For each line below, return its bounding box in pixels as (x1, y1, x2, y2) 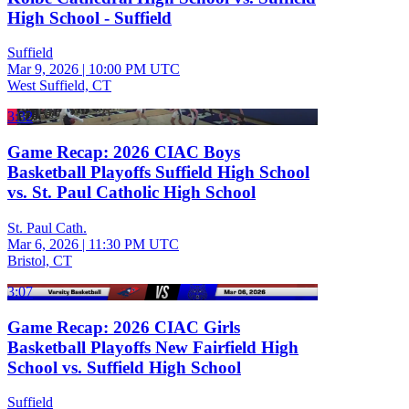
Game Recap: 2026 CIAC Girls (7, 317, 240, 337)
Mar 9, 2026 (7, 61, 79, 78)
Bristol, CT (7, 252, 72, 268)
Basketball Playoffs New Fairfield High (7, 337, 299, 357)
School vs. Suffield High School (7, 357, 241, 377)
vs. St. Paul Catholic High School (7, 183, 256, 203)
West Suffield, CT (7, 78, 111, 94)
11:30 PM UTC (89, 236, 179, 252)
